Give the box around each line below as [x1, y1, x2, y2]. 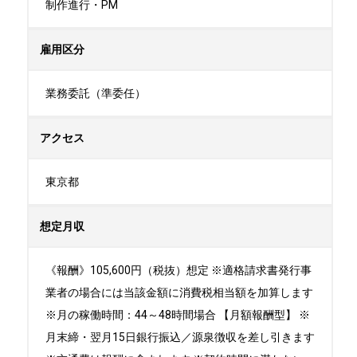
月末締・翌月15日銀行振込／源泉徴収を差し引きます [45, 331, 315, 343]
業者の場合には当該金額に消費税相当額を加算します [45, 286, 313, 299]
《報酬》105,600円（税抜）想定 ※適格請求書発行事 [45, 264, 312, 277]
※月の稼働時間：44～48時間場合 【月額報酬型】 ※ [45, 308, 310, 321]
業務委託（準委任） [45, 87, 146, 100]
